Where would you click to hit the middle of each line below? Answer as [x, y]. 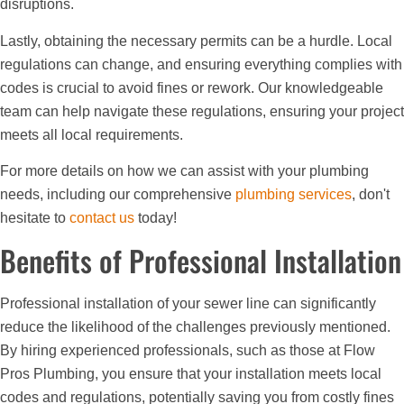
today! [156, 218]
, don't [371, 195]
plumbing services [294, 195]
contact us [102, 218]
